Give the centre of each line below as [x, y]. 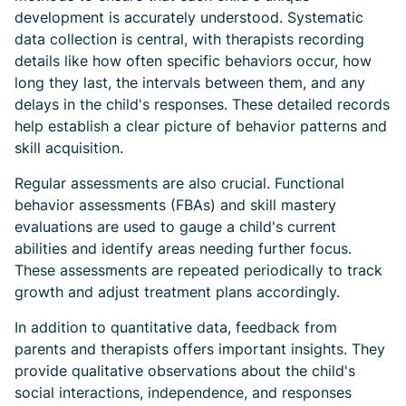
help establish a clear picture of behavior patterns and [201, 126]
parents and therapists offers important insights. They [200, 349]
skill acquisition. [69, 148]
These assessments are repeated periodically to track [198, 270]
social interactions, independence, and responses [183, 392]
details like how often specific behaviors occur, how [193, 61]
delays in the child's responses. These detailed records [202, 104]
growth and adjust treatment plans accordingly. [177, 292]
